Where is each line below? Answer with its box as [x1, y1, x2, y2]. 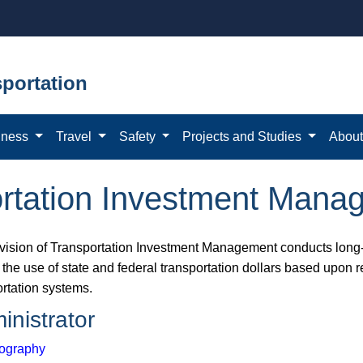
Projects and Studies [182, 129, 305, 143]
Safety [118, 129, 159, 143]
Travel [56, 129, 96, 143]
